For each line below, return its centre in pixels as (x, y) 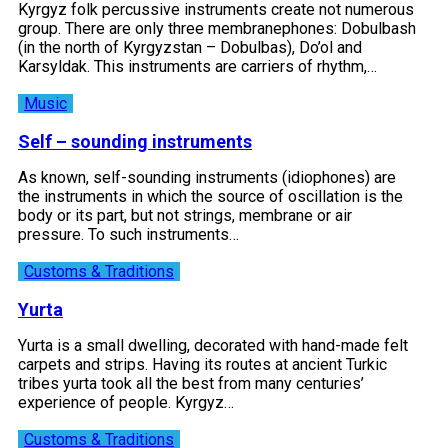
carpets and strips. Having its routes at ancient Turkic (202, 364)
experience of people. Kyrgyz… (126, 402)
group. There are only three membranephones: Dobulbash (217, 28)
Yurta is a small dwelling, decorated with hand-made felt (213, 345)
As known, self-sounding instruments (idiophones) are (207, 177)
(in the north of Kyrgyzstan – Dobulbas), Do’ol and (190, 47)
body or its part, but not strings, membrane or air (185, 215)
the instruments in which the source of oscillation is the (210, 196)
